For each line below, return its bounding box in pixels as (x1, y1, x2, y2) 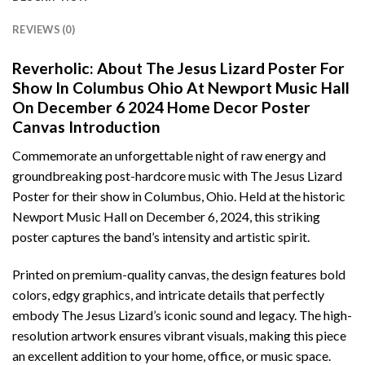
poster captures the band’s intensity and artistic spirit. (12, 228, 310, 244)
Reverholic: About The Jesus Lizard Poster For (12, 59, 345, 78)
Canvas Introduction (12, 117, 161, 137)
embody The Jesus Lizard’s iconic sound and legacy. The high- (12, 306, 352, 323)
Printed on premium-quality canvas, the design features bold (12, 266, 345, 282)
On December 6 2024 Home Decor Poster (12, 98, 310, 117)
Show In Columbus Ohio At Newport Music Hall (12, 78, 350, 98)
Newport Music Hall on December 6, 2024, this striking (12, 208, 320, 224)
